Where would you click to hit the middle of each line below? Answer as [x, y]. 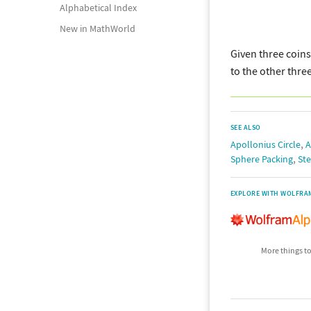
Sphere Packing [262, 159]
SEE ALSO [246, 128]
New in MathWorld [98, 28]
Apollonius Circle [266, 145]
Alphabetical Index [98, 8]
